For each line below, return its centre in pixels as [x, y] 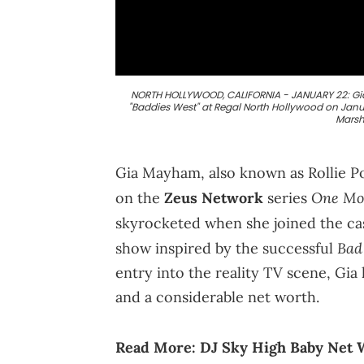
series [287, 197]
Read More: [158, 347]
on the [140, 197]
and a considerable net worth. [217, 297]
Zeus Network [214, 197]
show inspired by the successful [226, 248]
